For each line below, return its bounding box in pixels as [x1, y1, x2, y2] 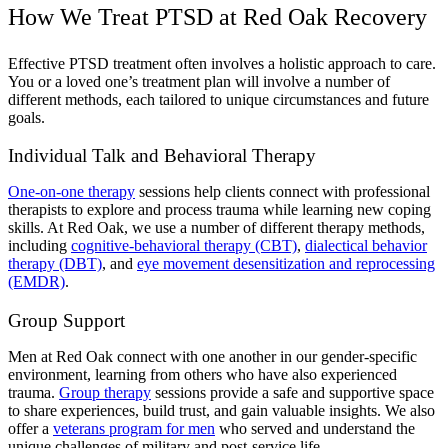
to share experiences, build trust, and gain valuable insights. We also [8, 402, 435, 420]
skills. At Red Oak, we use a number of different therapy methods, [8, 219, 425, 237]
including [8, 237, 71, 255]
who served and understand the [215, 420, 415, 438]
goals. [8, 108, 45, 126]
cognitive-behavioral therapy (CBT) [71, 237, 297, 255]
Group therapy [59, 384, 151, 402]
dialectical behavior [305, 237, 427, 255]
